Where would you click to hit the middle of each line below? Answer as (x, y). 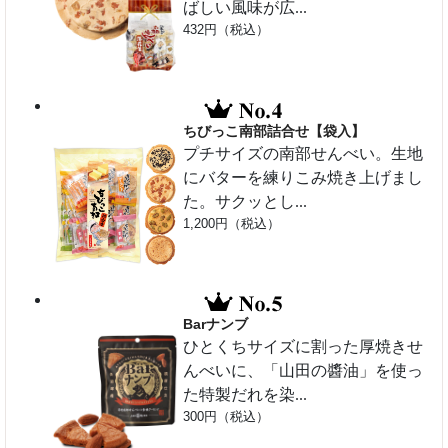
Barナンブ (216, 324)
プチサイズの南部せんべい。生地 (303, 153)
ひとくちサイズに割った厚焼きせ (303, 347)
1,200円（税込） (232, 223)
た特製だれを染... (245, 395)
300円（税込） (226, 417)
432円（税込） (226, 29)
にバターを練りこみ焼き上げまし (303, 177)
